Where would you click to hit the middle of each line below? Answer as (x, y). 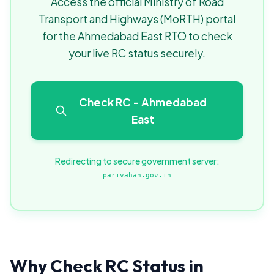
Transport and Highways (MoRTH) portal (137, 19)
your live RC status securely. (137, 53)
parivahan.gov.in (137, 175)
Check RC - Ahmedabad (143, 102)
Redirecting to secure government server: (137, 161)
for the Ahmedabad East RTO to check (137, 36)
